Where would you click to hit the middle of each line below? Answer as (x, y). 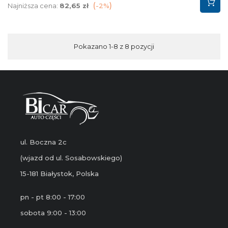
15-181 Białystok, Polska (60, 174)
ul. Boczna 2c (44, 142)
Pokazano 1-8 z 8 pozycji (114, 47)
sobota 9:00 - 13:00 (53, 213)
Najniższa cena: (34, 6)
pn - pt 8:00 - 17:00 (53, 197)
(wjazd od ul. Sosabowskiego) (71, 158)
